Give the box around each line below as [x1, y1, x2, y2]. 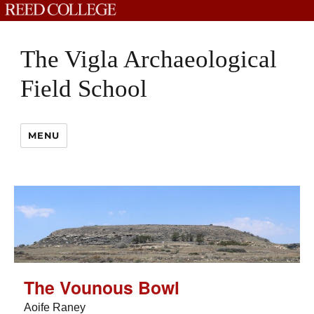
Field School [20, 75, 148, 102]
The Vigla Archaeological [20, 46, 278, 73]
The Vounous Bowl [24, 274, 180, 300]
